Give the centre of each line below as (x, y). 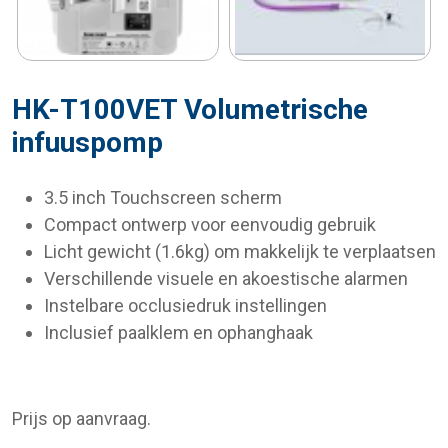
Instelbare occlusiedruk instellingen (185, 305)
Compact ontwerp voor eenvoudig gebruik (210, 224)
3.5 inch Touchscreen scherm (163, 197)
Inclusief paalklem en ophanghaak (178, 332)
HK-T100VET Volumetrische (190, 109)
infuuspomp (87, 142)
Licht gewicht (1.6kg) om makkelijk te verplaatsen (240, 251)
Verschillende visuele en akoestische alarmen (226, 278)
